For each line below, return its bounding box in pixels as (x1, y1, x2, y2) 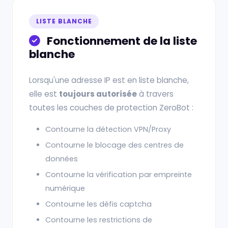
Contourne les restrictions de (45, 215, 152, 225)
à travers (137, 89, 174, 99)
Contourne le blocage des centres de (45, 140, 184, 150)
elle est (29, 89, 59, 99)
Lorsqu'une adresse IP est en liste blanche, (29, 75, 189, 85)
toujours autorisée (59, 89, 137, 99)
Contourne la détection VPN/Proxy (45, 124, 171, 134)
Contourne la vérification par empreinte (45, 169, 192, 180)
